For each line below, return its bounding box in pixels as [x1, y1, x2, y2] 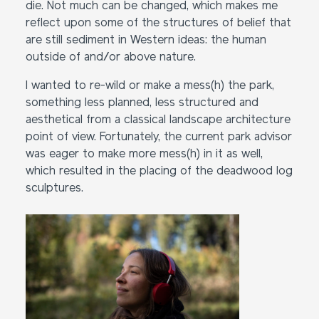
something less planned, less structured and [26, 98, 258, 109]
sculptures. [26, 183, 83, 194]
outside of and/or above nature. [26, 52, 196, 63]
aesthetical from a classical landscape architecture [26, 115, 291, 126]
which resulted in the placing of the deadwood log [26, 166, 293, 177]
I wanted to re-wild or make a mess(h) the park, [26, 80, 274, 92]
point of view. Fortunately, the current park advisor [26, 132, 292, 143]
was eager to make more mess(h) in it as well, [26, 149, 263, 160]
